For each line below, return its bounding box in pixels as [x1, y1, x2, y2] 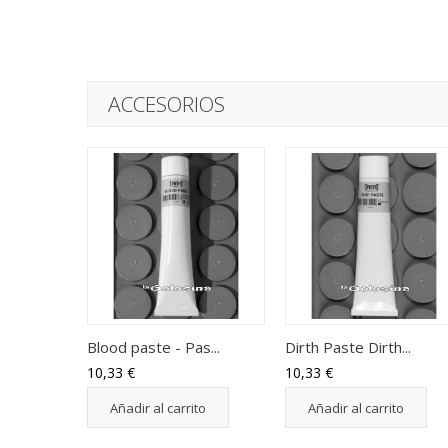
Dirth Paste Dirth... [285, 336, 411, 357]
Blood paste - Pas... [87, 336, 220, 357]
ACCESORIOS [108, 89, 225, 118]
